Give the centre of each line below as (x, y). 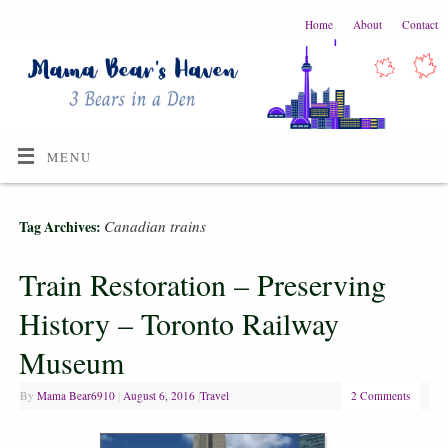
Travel (214, 395)
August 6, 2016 (158, 395)
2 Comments (380, 395)
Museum (71, 361)
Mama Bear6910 (75, 395)
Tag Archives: (61, 227)
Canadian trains (154, 226)
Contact (420, 24)
